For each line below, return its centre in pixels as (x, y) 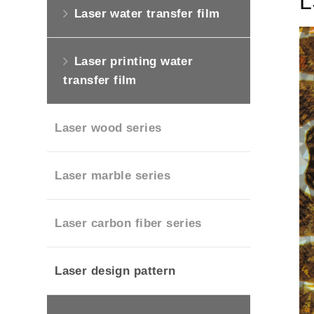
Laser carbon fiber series (128, 224)
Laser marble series (113, 176)
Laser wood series (108, 128)
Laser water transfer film (147, 14)
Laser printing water (134, 62)
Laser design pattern (115, 271)
